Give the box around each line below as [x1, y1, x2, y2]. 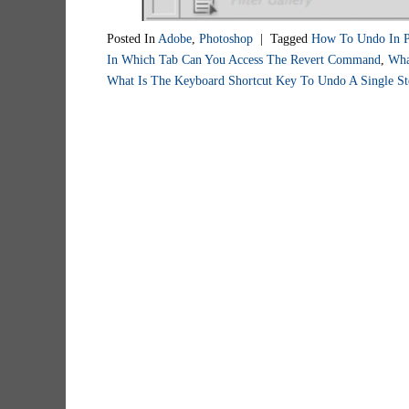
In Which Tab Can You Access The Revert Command [107, 51, 381, 67]
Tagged [270, 30, 311, 46]
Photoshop [199, 30, 253, 46]
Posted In [107, 30, 158, 46]
